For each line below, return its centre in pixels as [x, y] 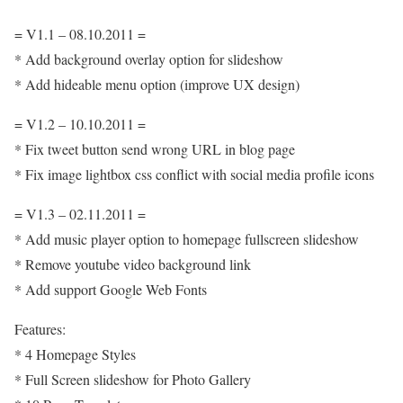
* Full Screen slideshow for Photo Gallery [133, 379]
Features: [40, 329]
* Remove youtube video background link [133, 264]
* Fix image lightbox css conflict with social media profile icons [194, 174]
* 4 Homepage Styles [75, 354]
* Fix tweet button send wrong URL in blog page [155, 149]
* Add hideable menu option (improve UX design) [157, 84]
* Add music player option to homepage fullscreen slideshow [187, 239]
